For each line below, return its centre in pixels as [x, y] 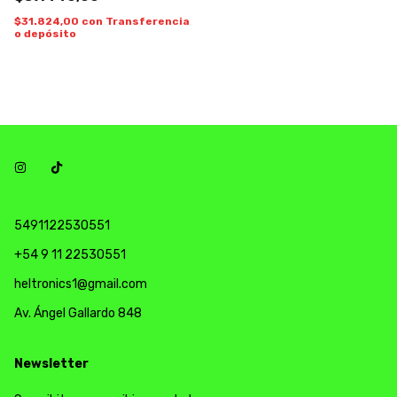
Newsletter [51, 364]
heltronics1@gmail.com [81, 284]
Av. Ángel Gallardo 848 [78, 314]
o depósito [45, 34]
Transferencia [148, 22]
